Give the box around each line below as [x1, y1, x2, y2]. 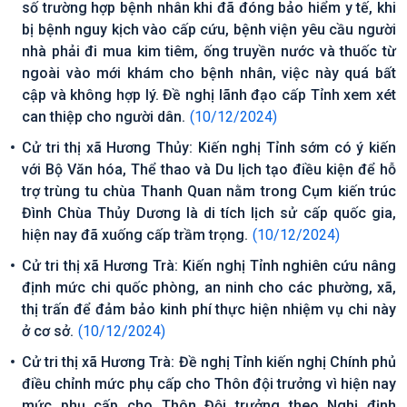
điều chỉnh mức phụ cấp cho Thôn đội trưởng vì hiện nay [22, 375, 396, 392]
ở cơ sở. [22, 323, 74, 340]
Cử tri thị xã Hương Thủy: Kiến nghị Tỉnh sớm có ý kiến [22, 139, 396, 156]
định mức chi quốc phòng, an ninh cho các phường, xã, [22, 279, 396, 296]
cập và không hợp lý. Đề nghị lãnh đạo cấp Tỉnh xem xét [22, 86, 396, 104]
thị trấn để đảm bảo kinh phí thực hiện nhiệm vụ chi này [22, 301, 396, 318]
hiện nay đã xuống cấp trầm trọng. [22, 226, 248, 243]
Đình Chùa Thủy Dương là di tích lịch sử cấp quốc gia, [22, 204, 396, 222]
